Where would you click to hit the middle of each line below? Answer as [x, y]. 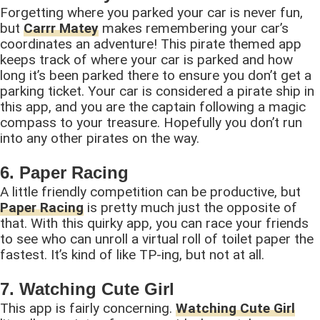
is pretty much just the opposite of [190, 207]
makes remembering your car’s [194, 28]
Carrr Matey [61, 28]
